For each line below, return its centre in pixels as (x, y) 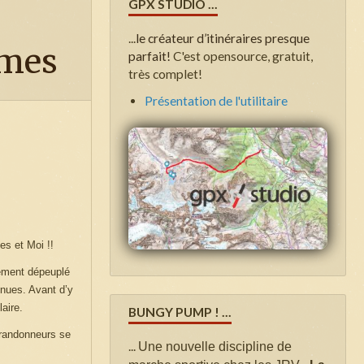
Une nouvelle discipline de (215, 346)
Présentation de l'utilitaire (216, 100)
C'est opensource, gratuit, (242, 56)
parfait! (149, 56)
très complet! (165, 74)
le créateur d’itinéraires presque (223, 38)
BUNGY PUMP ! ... (180, 312)
